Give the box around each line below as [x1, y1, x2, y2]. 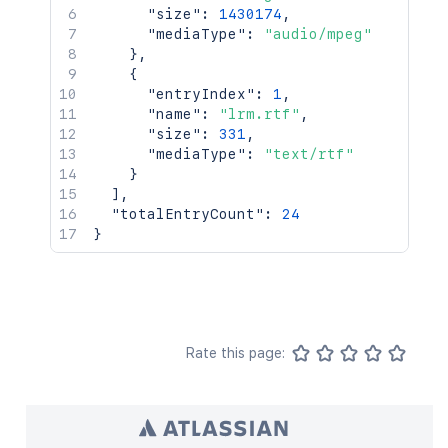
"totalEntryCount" [111, 206, 264, 222]
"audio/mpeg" [264, 26, 372, 42]
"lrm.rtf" [219, 106, 300, 122]
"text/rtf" [264, 146, 354, 162]
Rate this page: [185, 345, 285, 361]
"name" [147, 106, 201, 122]
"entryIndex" [147, 86, 255, 102]
